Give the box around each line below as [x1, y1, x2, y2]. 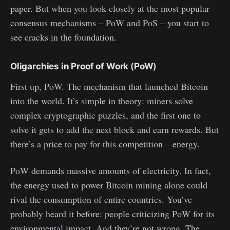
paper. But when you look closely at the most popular [10, 2, 209, 14]
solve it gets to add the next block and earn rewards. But [10, 123, 219, 136]
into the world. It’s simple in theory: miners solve [10, 94, 193, 107]
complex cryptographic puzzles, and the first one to [10, 108, 201, 121]
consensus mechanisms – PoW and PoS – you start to [10, 16, 209, 29]
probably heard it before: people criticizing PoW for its [10, 207, 215, 220]
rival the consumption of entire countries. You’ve [10, 193, 192, 205]
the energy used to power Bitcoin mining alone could [10, 178, 207, 191]
